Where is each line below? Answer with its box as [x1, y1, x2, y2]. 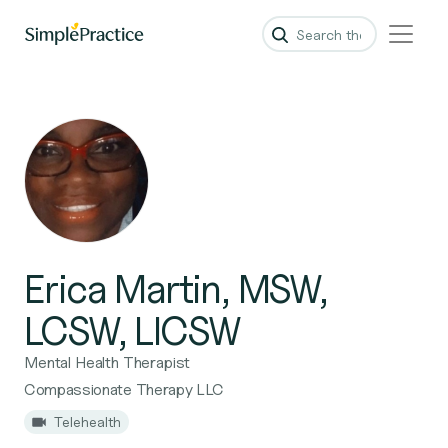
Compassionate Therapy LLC [24, 380, 224, 399]
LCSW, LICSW [24, 306, 241, 354]
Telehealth [54, 413, 121, 430]
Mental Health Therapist [24, 353, 191, 372]
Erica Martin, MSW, [24, 264, 328, 312]
